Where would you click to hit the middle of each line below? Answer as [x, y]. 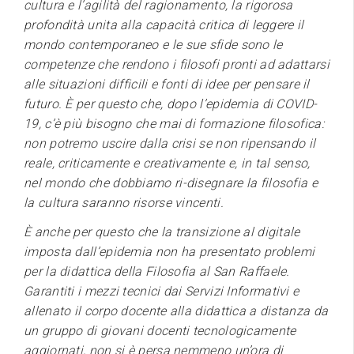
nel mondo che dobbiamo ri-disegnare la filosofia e [171, 183]
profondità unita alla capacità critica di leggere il [164, 24]
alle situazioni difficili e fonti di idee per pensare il [167, 84]
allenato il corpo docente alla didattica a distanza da [176, 311]
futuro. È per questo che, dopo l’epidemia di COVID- [171, 104]
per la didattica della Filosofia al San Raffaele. [157, 271]
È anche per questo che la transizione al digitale [162, 232]
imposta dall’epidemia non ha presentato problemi [169, 251]
